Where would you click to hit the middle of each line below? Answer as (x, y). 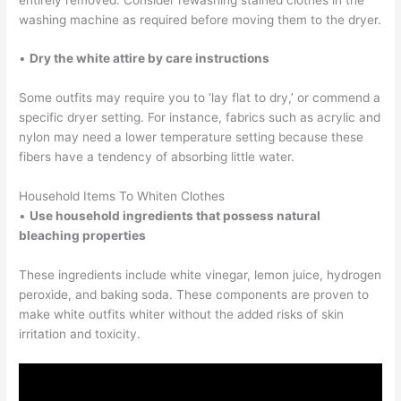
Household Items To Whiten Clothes (122, 196)
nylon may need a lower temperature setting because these (192, 137)
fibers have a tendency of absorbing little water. (157, 157)
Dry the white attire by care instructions (150, 59)
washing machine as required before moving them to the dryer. (200, 19)
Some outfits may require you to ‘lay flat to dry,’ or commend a (200, 98)
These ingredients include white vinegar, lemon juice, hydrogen (200, 275)
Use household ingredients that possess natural (175, 216)
